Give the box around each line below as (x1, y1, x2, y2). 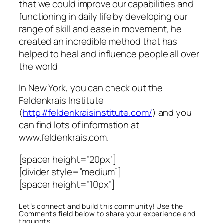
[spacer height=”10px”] (19, 177, 115, 191)
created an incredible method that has (19, 34, 178, 48)
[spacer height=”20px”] (19, 152, 116, 166)
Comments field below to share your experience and (19, 209, 196, 219)
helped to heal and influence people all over (19, 47, 199, 60)
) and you (152, 106, 192, 119)
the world (19, 59, 58, 73)
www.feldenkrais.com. (19, 131, 109, 144)
